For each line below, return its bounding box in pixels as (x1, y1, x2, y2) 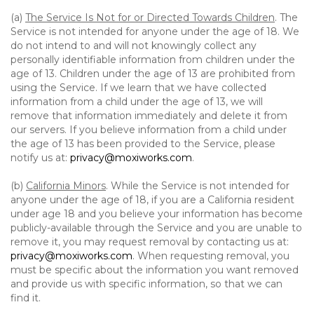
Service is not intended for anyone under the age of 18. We (11, 25, 299, 38)
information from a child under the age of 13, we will (11, 95, 263, 108)
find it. (11, 292, 41, 304)
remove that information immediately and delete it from (11, 109, 287, 122)
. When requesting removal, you (132, 250, 289, 262)
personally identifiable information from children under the (11, 53, 295, 66)
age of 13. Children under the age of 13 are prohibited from (11, 67, 295, 80)
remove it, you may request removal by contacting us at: (11, 235, 289, 248)
